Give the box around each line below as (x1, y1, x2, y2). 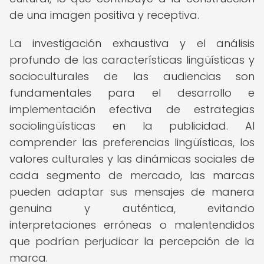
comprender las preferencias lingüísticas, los (9, 135, 255, 150)
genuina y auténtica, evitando (9, 201, 255, 216)
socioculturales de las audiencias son (9, 69, 255, 84)
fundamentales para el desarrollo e (9, 85, 255, 100)
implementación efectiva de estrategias (9, 102, 255, 117)
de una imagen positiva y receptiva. (9, 8, 199, 22)
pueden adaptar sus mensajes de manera (9, 184, 255, 199)
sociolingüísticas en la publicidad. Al (9, 118, 255, 133)
